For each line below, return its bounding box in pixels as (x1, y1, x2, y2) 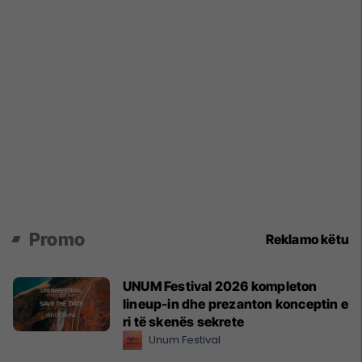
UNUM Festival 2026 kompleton (123, 277, 318, 294)
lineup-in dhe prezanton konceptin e (123, 295, 348, 312)
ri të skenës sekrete (123, 313, 244, 330)
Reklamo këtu (265, 230, 349, 247)
